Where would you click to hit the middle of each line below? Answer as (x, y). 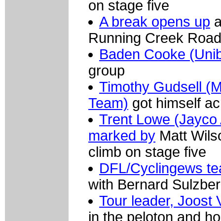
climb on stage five (147, 152)
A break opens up (155, 22)
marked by (122, 136)
